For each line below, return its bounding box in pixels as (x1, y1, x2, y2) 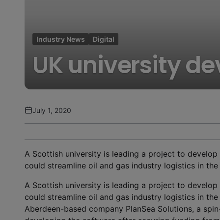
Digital (93, 34, 114, 43)
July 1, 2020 (32, 106, 71, 114)
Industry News (36, 34, 85, 43)
